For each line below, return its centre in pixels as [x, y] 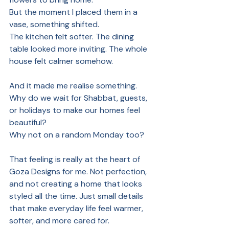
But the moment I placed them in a [74, 12]
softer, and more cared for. [59, 220]
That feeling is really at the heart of [76, 159]
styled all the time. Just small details [77, 196]
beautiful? [28, 122]
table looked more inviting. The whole [79, 49]
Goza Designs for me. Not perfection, [79, 171]
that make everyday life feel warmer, [77, 208]
